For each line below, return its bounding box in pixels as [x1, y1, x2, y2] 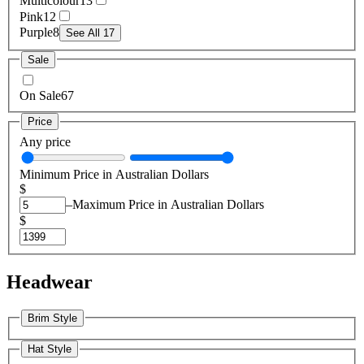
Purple [19, 24, 53, 39]
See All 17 [66, 26, 115, 39]
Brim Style [28, 311, 77, 324]
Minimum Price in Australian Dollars [19, 167, 209, 181]
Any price [19, 134, 71, 149]
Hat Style [28, 343, 71, 356]
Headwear [6, 271, 93, 292]
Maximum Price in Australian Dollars [72, 197, 264, 211]
